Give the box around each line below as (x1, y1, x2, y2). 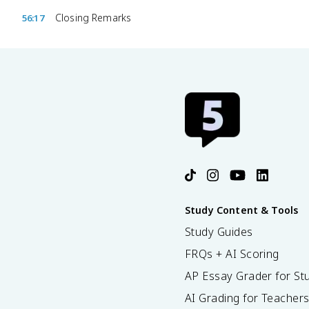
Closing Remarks (55, 11, 132, 24)
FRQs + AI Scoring (185, 246, 279, 261)
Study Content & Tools (185, 203, 299, 217)
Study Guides (185, 224, 253, 239)
